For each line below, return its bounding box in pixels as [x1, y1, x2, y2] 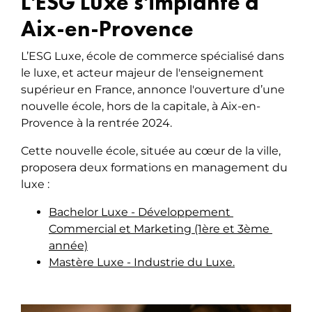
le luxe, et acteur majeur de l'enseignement [21, 66, 264, 80]
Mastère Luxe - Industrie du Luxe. [49, 256, 235, 270]
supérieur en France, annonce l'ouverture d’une [21, 83, 285, 97]
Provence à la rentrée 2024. [21, 116, 175, 130]
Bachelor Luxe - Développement [49, 205, 233, 219]
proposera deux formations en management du [21, 161, 288, 175]
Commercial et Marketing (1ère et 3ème [49, 222, 272, 236]
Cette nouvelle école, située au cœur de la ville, [21, 144, 281, 158]
